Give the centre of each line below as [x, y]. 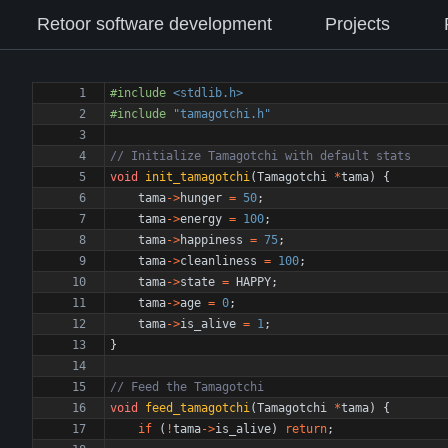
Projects [358, 24]
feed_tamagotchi [197, 408]
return [306, 429]
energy [201, 219]
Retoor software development [154, 24]
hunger [201, 198]
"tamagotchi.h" [222, 114]
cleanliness [218, 261]
